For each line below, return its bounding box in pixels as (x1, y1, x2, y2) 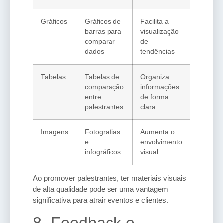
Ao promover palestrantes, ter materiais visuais (33, 174, 186, 183)
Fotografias (85, 128, 120, 136)
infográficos (85, 148, 121, 156)
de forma (140, 93, 169, 101)
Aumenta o (140, 128, 175, 136)
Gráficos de (85, 18, 121, 26)
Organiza (140, 73, 169, 81)
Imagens (41, 128, 68, 136)
